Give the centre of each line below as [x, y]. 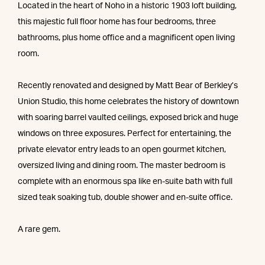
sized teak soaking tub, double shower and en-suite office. [125, 198]
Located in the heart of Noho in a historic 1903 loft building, [127, 6]
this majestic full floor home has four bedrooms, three [117, 22]
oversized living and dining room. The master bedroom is [122, 166]
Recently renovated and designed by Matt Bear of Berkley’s [128, 86]
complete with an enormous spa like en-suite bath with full [125, 182]
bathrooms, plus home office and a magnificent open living [126, 38]
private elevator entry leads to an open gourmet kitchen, [122, 150]
